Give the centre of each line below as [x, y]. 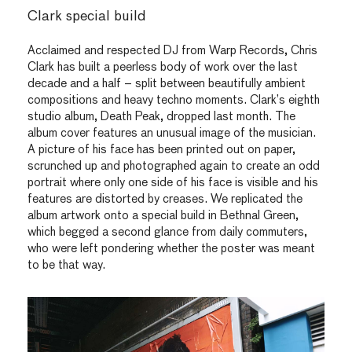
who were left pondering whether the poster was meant [171, 249]
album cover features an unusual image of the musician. [172, 134]
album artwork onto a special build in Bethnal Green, [163, 216]
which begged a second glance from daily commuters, [167, 233]
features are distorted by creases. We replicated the [165, 200]
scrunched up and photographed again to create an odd [174, 167]
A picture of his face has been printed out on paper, [161, 150]
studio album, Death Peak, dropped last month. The [161, 117]
